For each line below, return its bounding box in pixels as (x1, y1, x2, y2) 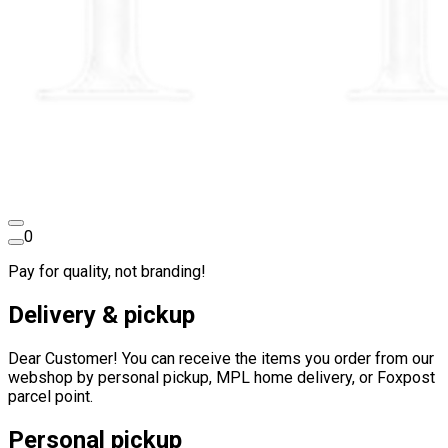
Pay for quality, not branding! (8, 262, 206, 281)
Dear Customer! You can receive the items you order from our (8, 348, 434, 368)
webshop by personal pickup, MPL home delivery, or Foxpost (8, 367, 435, 387)
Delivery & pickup (8, 300, 195, 329)
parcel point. (8, 386, 93, 406)
